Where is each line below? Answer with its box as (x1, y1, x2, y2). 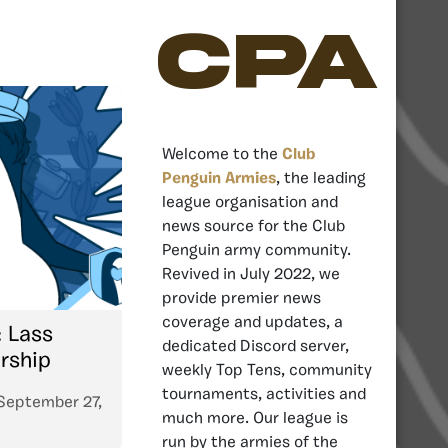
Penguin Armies (162, 170, 276, 187)
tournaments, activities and (162, 386, 366, 403)
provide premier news (162, 290, 321, 307)
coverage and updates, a (162, 314, 343, 331)
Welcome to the (162, 146, 282, 163)
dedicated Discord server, (162, 338, 349, 355)
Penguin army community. (162, 242, 351, 259)
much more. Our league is (162, 410, 348, 427)
